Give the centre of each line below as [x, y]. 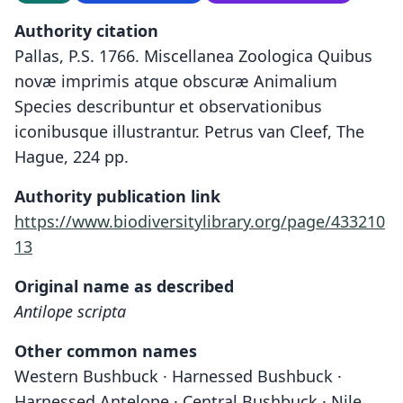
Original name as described [124, 286]
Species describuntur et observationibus [168, 106]
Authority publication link [117, 196]
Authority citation [86, 31]
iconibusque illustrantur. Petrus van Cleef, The [189, 131]
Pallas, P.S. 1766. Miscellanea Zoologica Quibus [193, 56]
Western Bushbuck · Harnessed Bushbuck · [178, 376]
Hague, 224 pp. [72, 157]
